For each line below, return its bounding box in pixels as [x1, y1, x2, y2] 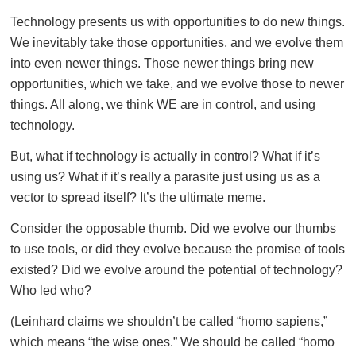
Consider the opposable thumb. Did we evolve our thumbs [10, 221, 336, 235]
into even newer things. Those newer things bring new [10, 56, 314, 70]
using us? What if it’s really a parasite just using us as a [10, 169, 320, 184]
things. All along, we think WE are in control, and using [10, 97, 315, 111]
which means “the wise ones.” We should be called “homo [10, 335, 335, 349]
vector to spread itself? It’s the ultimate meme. [10, 190, 265, 204]
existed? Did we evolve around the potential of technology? [10, 262, 342, 277]
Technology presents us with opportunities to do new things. [10, 14, 345, 29]
